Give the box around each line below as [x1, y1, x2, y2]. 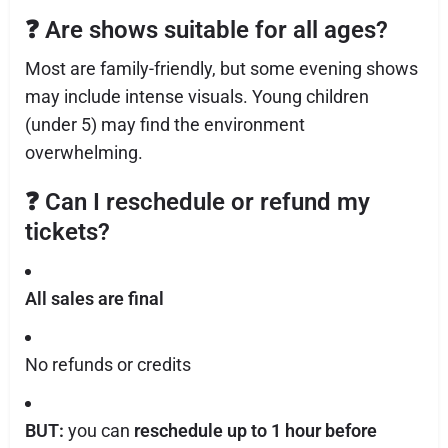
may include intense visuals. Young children [25, 86, 369, 107]
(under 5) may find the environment [25, 114, 305, 135]
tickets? [25, 218, 110, 246]
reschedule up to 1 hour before [134, 420, 377, 441]
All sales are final [25, 288, 164, 309]
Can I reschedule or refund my [45, 188, 370, 216]
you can [64, 420, 134, 441]
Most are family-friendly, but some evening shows [25, 58, 418, 79]
